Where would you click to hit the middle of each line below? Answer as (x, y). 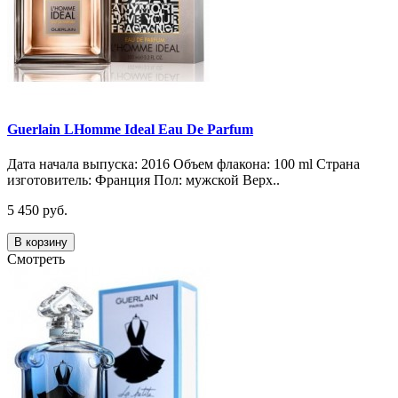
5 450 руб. (37, 210)
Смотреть (36, 259)
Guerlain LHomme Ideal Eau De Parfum (130, 129)
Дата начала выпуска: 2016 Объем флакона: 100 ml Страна (183, 163)
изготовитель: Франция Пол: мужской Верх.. (143, 179)
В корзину (41, 242)
